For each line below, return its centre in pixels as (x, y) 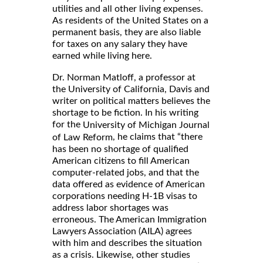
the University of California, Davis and (131, 89)
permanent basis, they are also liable (127, 32)
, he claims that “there (158, 136)
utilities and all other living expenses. (128, 9)
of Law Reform (82, 137)
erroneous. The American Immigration (129, 219)
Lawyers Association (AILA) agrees (122, 231)
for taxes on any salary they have (120, 44)
